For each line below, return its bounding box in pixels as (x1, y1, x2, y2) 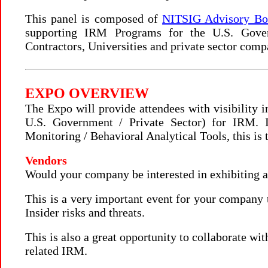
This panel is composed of (25, 12, 163, 25)
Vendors (25, 154, 67, 167)
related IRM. (25, 244, 87, 257)
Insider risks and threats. (25, 206, 145, 219)
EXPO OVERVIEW (25, 86, 149, 101)
